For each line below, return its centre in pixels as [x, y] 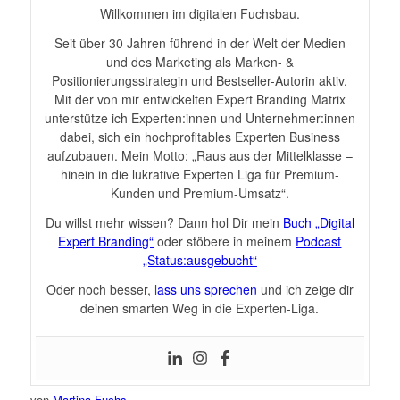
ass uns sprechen [207, 289]
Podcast [319, 241]
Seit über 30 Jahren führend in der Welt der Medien [200, 42]
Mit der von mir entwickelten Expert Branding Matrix [200, 99]
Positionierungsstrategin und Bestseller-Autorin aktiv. [200, 80]
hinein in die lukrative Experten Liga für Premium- [200, 174]
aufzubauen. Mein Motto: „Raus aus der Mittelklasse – [200, 155]
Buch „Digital [318, 222]
